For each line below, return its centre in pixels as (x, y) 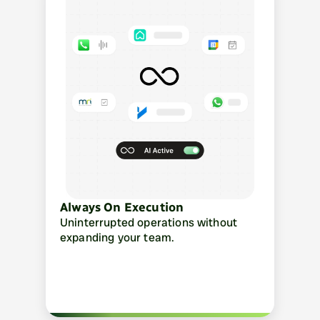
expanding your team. (117, 237)
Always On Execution (122, 207)
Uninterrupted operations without (149, 222)
